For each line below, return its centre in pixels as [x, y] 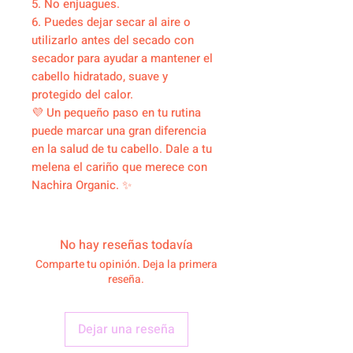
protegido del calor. [82, 95]
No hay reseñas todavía [126, 245]
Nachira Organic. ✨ [82, 186]
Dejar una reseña [126, 330]
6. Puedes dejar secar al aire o [111, 22]
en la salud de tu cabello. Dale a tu [122, 149]
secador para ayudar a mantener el [122, 59]
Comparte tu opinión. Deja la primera [126, 265]
